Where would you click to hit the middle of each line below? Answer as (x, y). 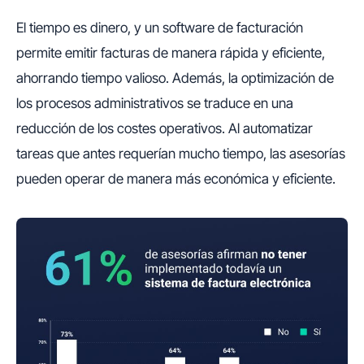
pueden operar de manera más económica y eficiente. (176, 178)
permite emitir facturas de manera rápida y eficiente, (171, 52)
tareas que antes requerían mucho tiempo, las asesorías (181, 153)
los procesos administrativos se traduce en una (155, 103)
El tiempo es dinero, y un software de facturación (160, 27)
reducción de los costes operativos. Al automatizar (165, 128)
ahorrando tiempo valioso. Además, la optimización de (175, 78)
